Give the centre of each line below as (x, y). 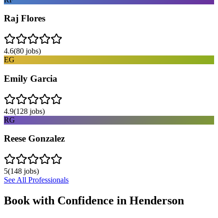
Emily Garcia (31, 78)
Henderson (157, 200)
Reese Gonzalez (34, 139)
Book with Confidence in (67, 200)
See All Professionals (36, 180)
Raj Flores (25, 18)
